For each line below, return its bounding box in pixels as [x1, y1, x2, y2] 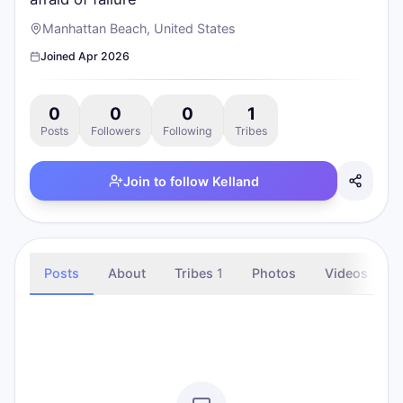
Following [163, 124, 212, 138]
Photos [252, 265, 296, 281]
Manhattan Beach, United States [42, 21, 236, 36]
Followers [91, 124, 140, 138]
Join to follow [122, 173, 212, 189]
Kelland [211, 173, 259, 189]
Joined [40, 49, 78, 63]
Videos [325, 265, 368, 281]
